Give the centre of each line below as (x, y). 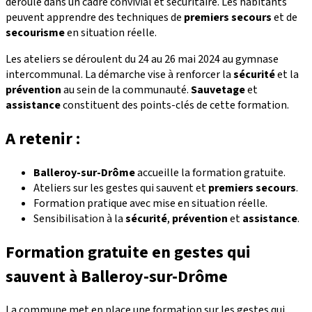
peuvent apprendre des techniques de (95, 17)
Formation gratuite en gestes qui (128, 252)
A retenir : (43, 139)
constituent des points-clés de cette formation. (175, 105)
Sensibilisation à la (79, 218)
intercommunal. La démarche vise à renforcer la (119, 74)
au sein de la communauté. (126, 89)
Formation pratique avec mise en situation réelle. (150, 203)
